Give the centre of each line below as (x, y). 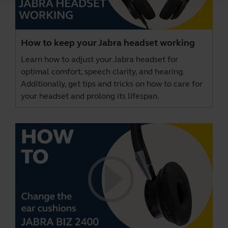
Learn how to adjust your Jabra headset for (99, 60)
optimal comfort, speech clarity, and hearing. (103, 72)
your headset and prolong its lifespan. (90, 96)
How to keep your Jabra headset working (108, 43)
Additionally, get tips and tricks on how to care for (112, 84)
